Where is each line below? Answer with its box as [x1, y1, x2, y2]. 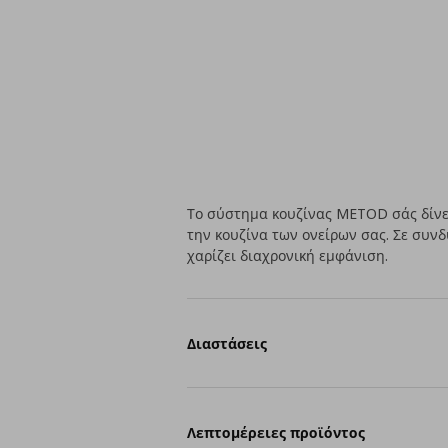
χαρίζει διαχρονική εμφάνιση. [187, 246, 389, 265]
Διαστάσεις [187, 333, 268, 353]
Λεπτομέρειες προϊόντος [187, 422, 366, 442]
